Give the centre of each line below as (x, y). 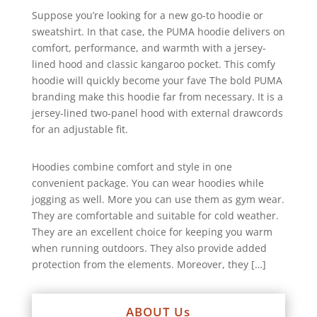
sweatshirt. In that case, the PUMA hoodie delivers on (158, 32)
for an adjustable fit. (80, 129)
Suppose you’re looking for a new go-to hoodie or (147, 16)
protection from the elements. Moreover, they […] (149, 265)
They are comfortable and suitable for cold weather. (155, 216)
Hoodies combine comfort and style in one (132, 167)
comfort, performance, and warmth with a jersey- (149, 48)
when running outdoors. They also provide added (149, 248)
